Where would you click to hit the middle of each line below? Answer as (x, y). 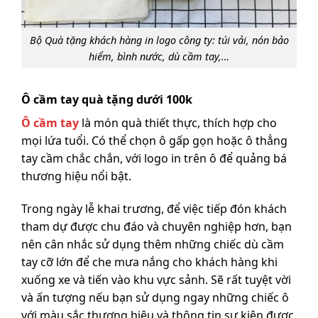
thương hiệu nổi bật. (76, 176)
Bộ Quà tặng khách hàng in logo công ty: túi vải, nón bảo (159, 40)
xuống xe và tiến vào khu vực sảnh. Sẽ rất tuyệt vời (156, 280)
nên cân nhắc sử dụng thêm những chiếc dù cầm (153, 245)
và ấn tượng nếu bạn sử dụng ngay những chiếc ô (155, 298)
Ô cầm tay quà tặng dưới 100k (107, 100)
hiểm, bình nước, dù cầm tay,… (159, 56)
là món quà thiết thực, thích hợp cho (178, 123)
